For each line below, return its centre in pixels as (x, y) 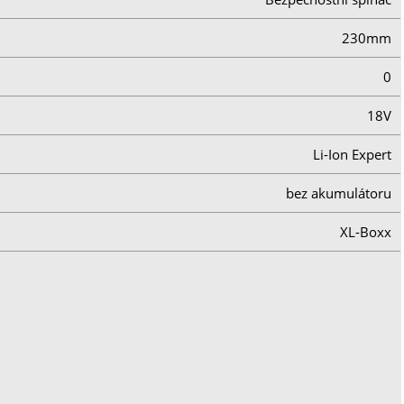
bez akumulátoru (339, 193)
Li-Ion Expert (353, 154)
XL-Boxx (366, 231)
